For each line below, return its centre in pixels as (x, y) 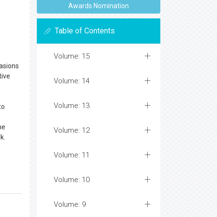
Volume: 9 (70, 204)
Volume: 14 (72, 81)
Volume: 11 (72, 155)
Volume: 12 (72, 130)
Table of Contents (85, 31)
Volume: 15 (72, 56)
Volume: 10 (72, 180)
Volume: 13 (72, 106)
